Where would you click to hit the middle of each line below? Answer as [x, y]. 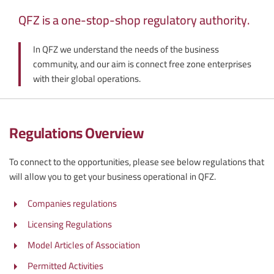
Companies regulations [72, 203]
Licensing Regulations [70, 224]
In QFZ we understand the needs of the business [126, 49]
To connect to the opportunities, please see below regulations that [137, 161]
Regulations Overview [76, 133]
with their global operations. [87, 78]
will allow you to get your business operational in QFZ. [113, 176]
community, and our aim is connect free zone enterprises [142, 64]
